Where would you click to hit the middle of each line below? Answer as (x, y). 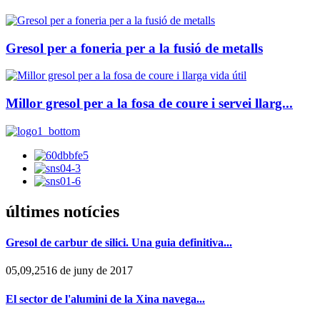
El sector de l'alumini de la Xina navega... (105, 299)
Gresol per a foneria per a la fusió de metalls (134, 48)
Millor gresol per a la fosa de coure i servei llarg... (149, 104)
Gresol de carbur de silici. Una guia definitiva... (119, 243)
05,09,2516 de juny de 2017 (69, 271)
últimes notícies (62, 211)
